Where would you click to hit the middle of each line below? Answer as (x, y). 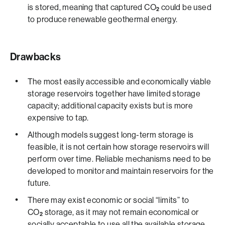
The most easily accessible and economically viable (119, 82)
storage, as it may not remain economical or (121, 212)
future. (39, 183)
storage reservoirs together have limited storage (114, 94)
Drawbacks (36, 57)
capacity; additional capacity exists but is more (110, 106)
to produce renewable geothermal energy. (103, 19)
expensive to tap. (58, 118)
